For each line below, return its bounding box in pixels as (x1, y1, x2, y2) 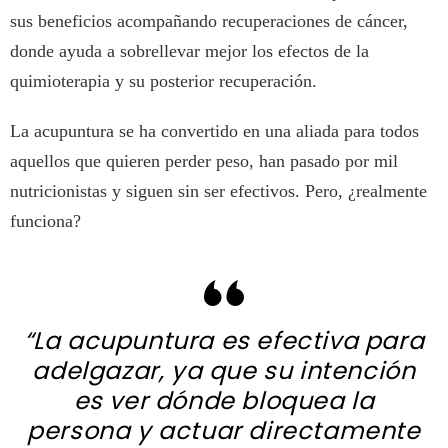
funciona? (10, 211, 81, 232)
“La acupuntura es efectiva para (23, 324, 425, 358)
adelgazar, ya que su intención (32, 354, 416, 388)
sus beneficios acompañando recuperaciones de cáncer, (10, 11, 408, 32)
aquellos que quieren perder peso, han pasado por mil (10, 151, 398, 172)
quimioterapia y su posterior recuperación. (10, 71, 317, 92)
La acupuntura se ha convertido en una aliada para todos (10, 121, 419, 142)
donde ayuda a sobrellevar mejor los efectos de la (10, 41, 369, 62)
